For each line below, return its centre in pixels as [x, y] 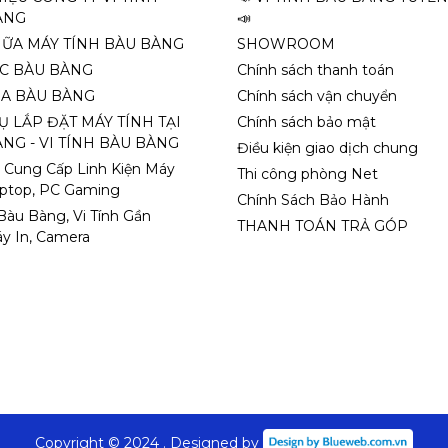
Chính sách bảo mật [307, 122]
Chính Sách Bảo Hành [313, 200]
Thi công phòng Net [308, 174]
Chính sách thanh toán [316, 70]
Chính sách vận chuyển [317, 96]
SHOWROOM [286, 44]
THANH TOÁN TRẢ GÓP [323, 226]
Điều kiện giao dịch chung [328, 148]
